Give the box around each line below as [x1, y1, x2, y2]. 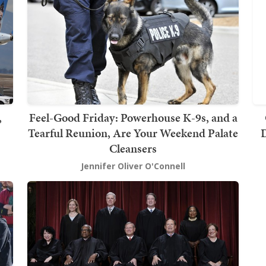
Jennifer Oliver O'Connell [81, 160, 185, 172]
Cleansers [109, 140, 157, 157]
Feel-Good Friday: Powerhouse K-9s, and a [28, 109, 237, 126]
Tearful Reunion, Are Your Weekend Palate [28, 124, 238, 141]
